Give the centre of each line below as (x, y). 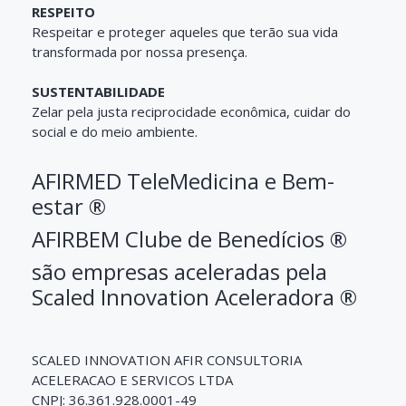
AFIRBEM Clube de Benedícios (178, 238)
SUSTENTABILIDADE (98, 91)
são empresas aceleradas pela (179, 271)
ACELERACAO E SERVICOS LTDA (132, 379)
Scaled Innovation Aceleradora (183, 296)
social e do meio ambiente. (115, 131)
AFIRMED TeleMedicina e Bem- (183, 180)
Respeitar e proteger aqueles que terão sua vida (185, 31)
